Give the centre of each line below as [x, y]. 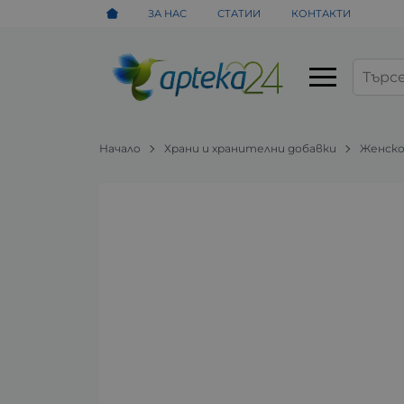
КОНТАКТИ [321, 13]
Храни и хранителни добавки [251, 148]
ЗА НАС [168, 13]
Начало [120, 148]
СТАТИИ [239, 13]
